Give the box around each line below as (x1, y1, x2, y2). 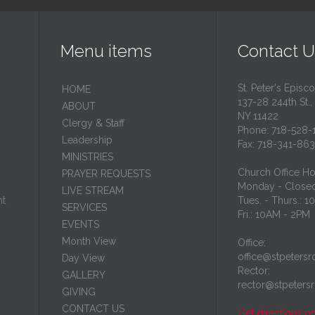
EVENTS (62, 219, 99, 231)
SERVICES (62, 202, 107, 214)
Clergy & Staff (62, 117, 124, 129)
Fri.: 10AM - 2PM (238, 209, 310, 221)
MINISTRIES (62, 151, 113, 163)
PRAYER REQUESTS (62, 168, 150, 180)
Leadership (62, 134, 112, 146)
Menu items (60, 41, 152, 62)
